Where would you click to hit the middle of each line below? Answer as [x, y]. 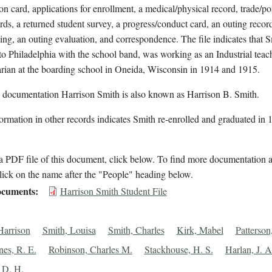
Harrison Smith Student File [113, 191]
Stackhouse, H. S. [178, 250]
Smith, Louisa [69, 230]
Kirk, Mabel [200, 230]
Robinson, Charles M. [90, 250]
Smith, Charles [136, 230]
